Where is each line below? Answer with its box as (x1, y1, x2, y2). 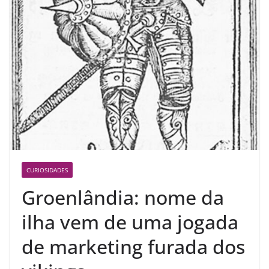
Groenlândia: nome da (22, 184, 224, 210)
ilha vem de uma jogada (22, 208, 238, 235)
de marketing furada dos (22, 233, 245, 259)
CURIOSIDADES (26, 165, 68, 174)
